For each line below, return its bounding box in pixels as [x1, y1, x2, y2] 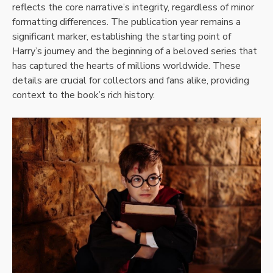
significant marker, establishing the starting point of [12, 30, 231, 44]
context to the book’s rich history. [12, 88, 155, 102]
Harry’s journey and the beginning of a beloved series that [12, 44, 257, 58]
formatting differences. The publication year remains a [12, 15, 241, 29]
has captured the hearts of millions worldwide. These [12, 59, 241, 73]
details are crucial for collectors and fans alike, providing [12, 74, 249, 88]
